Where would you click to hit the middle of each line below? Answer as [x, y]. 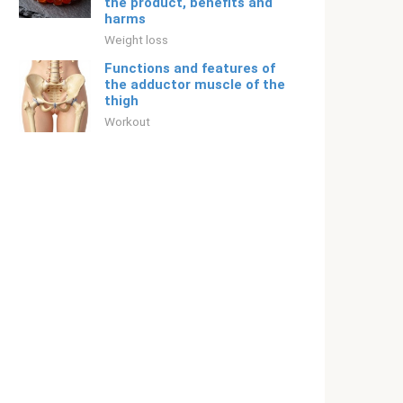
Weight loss [136, 40]
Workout [127, 121]
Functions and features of [190, 68]
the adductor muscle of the [195, 85]
